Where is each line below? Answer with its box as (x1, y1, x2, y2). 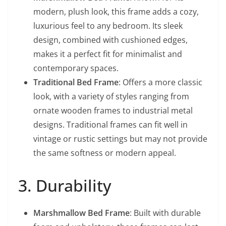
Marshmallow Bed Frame (33, 207, 130, 218)
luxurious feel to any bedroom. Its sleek (33, 20, 183, 31)
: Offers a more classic (119, 76, 202, 88)
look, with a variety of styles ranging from (33, 90, 189, 102)
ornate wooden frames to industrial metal (33, 104, 193, 116)
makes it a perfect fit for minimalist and (33, 48, 182, 60)
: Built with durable (130, 207, 201, 218)
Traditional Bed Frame (33, 76, 119, 88)
